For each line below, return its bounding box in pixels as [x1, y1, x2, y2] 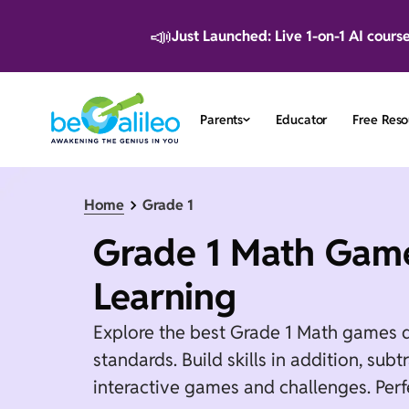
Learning [92, 273, 236, 321]
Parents [200, 111, 244, 128]
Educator [276, 111, 328, 128]
